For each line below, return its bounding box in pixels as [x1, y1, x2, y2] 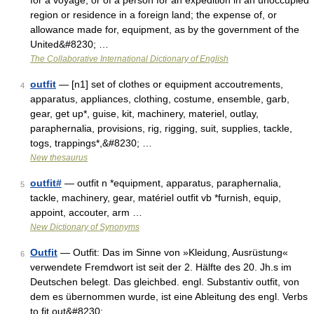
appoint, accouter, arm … [30, 207, 142, 218]
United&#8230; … [30, 39, 109, 50]
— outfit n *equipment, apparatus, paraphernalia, [62, 177, 281, 189]
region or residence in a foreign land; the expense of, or [30, 9, 277, 20]
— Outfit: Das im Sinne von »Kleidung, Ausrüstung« [57, 247, 288, 258]
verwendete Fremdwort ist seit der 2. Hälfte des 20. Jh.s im [30, 261, 292, 273]
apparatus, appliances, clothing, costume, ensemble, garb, [30, 93, 289, 104]
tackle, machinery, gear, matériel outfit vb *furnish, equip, [30, 192, 281, 203]
